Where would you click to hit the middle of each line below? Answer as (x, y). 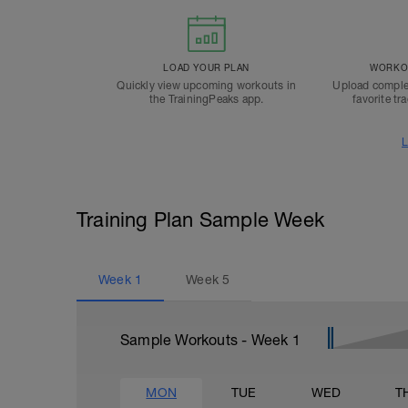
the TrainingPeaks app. (206, 99)
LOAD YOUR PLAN (206, 67)
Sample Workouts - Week (206, 340)
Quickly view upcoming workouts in (206, 86)
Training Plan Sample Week (200, 219)
